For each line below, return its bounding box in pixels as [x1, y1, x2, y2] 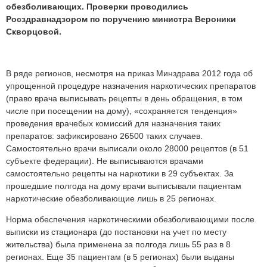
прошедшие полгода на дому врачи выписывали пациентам [6, 181, 241, 191]
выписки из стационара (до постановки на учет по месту [6, 227, 226, 237]
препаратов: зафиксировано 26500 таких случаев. [6, 131, 203, 141]
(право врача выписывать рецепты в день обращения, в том [6, 94, 243, 104]
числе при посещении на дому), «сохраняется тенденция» [6, 106, 237, 116]
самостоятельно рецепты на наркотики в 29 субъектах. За [6, 169, 234, 179]
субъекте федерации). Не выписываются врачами [6, 156, 203, 166]
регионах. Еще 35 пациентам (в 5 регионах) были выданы [6, 252, 234, 262]
